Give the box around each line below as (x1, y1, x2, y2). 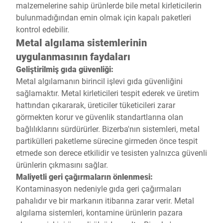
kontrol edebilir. (16, 24, 69, 34)
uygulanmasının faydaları (16, 50, 130, 63)
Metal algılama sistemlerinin (16, 36, 147, 49)
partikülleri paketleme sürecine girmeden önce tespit (16, 135, 198, 146)
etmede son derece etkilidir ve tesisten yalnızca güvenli (16, 147, 207, 158)
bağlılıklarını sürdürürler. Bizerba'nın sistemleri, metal (16, 123, 200, 134)
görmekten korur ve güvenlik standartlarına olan (16, 111, 183, 122)
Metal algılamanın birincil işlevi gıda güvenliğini (16, 76, 183, 86)
